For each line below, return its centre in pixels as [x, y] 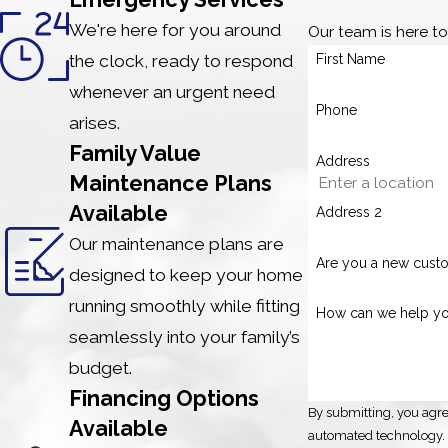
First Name [350, 59]
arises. [95, 122]
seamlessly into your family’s [185, 336]
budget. [101, 367]
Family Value [135, 153]
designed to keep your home [186, 274]
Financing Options [164, 398]
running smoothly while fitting [185, 305]
